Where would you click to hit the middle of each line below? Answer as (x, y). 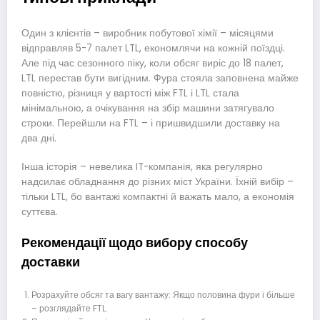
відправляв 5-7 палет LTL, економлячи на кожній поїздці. (153, 48)
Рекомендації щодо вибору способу (135, 243)
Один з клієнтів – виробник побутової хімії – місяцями (147, 33)
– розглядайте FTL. (69, 308)
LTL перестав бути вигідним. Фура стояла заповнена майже (160, 78)
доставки (51, 262)
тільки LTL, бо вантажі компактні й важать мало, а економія (158, 197)
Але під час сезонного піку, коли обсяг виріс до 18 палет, (152, 63)
